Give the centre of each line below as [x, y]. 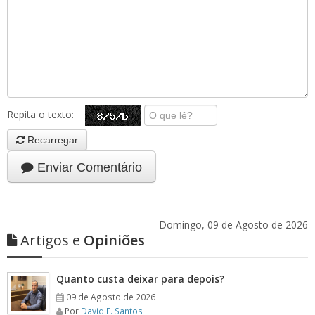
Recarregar [51, 140]
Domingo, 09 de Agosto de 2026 [233, 225]
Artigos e [50, 240]
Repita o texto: [46, 114]
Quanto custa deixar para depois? [140, 279]
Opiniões [112, 240]
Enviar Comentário [88, 167]
